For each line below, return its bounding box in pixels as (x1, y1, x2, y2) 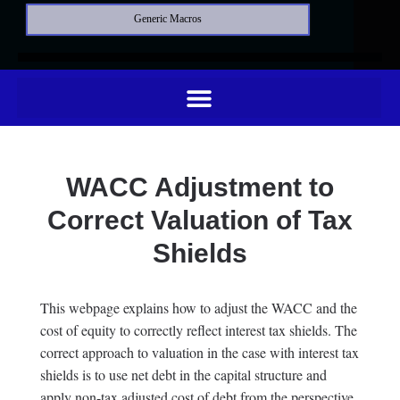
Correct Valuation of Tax (46, 205, 353, 235)
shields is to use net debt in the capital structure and (39, 365, 327, 384)
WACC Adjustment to (65, 172, 334, 202)
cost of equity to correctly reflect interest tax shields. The (39, 321, 357, 339)
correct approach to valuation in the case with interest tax (39, 343, 359, 362)
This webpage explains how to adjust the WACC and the (39, 298, 357, 317)
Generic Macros (134, 12, 202, 25)
